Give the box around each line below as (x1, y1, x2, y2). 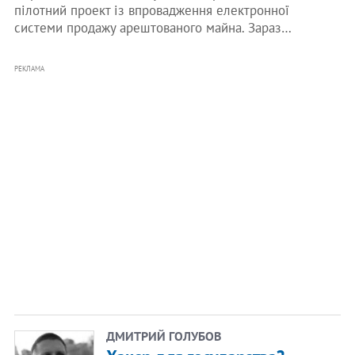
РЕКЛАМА (13, 64, 44, 73)
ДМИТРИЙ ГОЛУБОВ (105, 328, 221, 344)
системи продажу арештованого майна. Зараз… (13, 19, 292, 36)
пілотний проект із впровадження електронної (13, 2, 289, 19)
